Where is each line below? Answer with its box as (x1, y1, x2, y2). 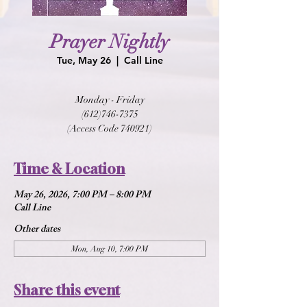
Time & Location (14, 160, 125, 177)
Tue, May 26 (56, 54, 111, 66)
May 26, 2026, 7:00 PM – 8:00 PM (14, 187, 151, 204)
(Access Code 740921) (67, 123, 152, 134)
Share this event (14, 282, 120, 299)
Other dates (14, 221, 60, 238)
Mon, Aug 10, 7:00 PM (71, 244, 148, 254)
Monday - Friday (75, 94, 145, 106)
